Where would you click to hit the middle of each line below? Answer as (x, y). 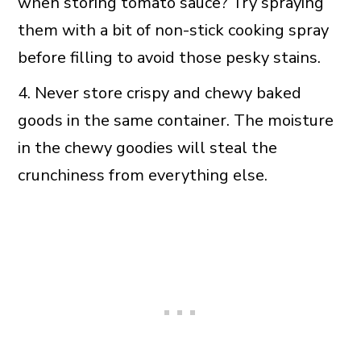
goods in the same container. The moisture (175, 121)
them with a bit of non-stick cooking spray (173, 31)
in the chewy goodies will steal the (147, 148)
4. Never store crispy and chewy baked (159, 93)
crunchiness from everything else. (142, 176)
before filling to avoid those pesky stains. (169, 58)
